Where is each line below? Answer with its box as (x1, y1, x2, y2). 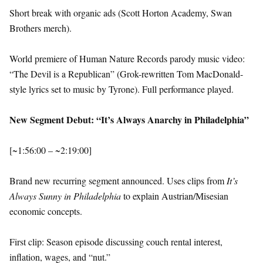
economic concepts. (9, 205, 82, 218)
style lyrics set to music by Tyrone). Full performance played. (9, 83, 234, 96)
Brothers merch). (9, 22, 72, 35)
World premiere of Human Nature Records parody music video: (9, 52, 245, 65)
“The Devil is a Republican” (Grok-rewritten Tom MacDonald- (9, 68, 243, 80)
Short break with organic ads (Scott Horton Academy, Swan (9, 6, 232, 19)
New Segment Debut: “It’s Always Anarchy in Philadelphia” (9, 113, 249, 127)
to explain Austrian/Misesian (121, 190, 228, 203)
